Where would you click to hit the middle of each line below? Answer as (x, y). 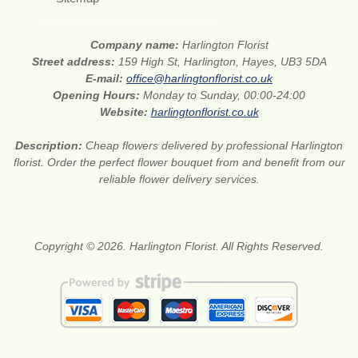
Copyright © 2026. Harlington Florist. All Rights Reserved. (179, 247)
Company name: (136, 45)
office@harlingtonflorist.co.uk (199, 79)
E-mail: (106, 79)
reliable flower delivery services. (179, 179)
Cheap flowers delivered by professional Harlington (214, 146)
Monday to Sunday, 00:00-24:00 (224, 95)
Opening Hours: (98, 95)
